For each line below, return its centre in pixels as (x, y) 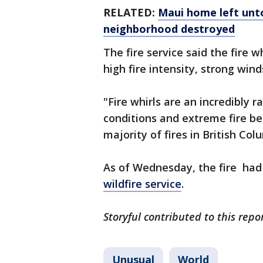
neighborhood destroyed (169, 29)
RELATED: (131, 12)
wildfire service (142, 184)
